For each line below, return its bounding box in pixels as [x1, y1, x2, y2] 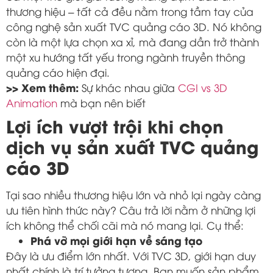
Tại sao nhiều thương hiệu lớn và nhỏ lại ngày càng [6, 187, 261, 202]
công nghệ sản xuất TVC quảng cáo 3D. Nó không [6, 19, 261, 34]
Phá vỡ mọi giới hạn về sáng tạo [30, 232, 202, 247]
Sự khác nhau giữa [79, 80, 178, 94]
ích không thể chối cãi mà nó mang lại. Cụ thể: [6, 218, 244, 232]
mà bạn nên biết [57, 95, 146, 110]
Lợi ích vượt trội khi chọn [6, 112, 224, 138]
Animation [6, 95, 57, 110]
